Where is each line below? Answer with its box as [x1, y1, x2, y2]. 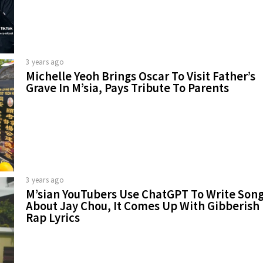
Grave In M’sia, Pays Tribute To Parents [26, 80, 229, 96]
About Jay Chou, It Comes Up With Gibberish [26, 198, 259, 214]
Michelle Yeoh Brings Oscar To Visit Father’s [26, 68, 255, 84]
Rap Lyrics [26, 210, 80, 225]
